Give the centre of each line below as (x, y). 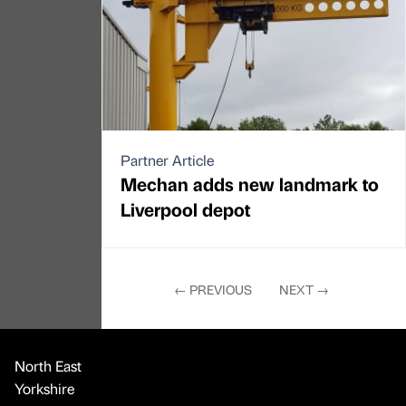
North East (48, 365)
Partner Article (167, 159)
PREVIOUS (220, 289)
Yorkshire (44, 388)
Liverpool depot (185, 208)
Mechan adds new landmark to (250, 183)
